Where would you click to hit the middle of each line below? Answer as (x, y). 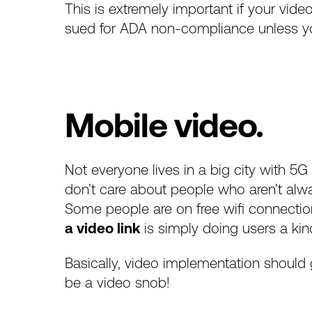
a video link (103, 228)
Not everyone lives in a (138, 169)
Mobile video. (164, 125)
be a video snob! (118, 283)
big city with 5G (259, 169)
